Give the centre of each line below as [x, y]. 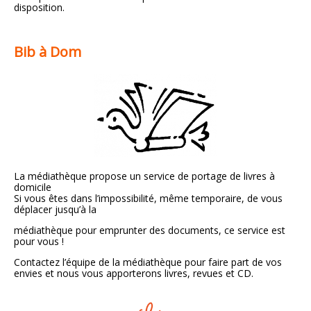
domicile [33, 187]
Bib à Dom [48, 52]
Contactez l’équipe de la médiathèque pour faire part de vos [148, 262]
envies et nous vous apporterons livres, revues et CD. [134, 274]
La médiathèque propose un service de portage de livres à [144, 176]
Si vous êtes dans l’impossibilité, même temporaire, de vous [148, 199]
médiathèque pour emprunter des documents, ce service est [150, 230]
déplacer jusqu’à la [55, 210]
